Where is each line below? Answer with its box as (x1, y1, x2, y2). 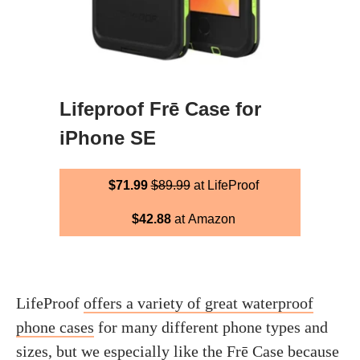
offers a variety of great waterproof (84, 293, 313, 312)
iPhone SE (59, 126, 156, 149)
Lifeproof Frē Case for (59, 97, 261, 120)
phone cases (16, 317, 94, 336)
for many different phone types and (94, 317, 328, 336)
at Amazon (170, 211, 235, 226)
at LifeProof (190, 178, 259, 192)
